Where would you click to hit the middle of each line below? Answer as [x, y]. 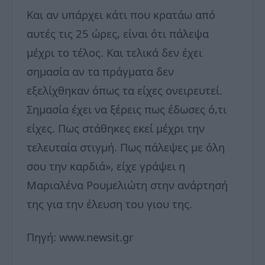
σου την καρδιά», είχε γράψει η [106, 166]
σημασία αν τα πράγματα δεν [100, 71]
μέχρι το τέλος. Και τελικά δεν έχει [114, 52]
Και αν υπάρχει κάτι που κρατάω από [121, 14]
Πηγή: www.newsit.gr [80, 237]
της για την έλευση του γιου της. [109, 203]
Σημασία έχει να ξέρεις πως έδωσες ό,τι [127, 109]
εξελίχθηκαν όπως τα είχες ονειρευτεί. [125, 90]
